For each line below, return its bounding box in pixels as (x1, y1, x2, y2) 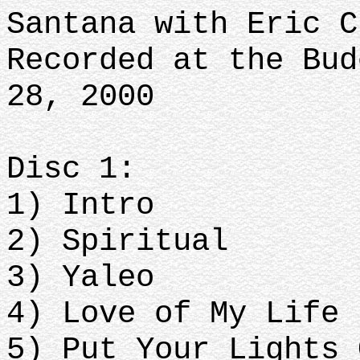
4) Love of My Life (6, 296, 339, 332)
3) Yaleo (6, 260, 154, 296)
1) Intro (6, 187, 154, 223)
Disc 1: (6, 151, 136, 187)
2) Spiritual (6, 223, 228, 260)
